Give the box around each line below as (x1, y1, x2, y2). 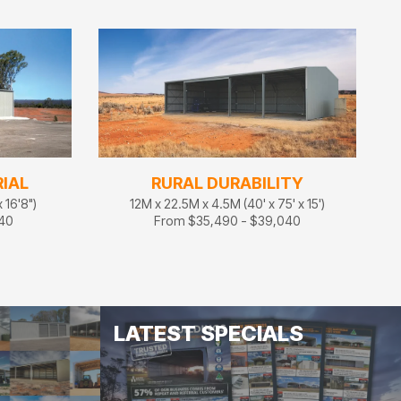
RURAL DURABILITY (151, 174, 303, 192)
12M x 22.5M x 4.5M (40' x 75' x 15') (130, 196, 325, 211)
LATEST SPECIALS (114, 320, 303, 347)
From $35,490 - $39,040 (154, 213, 301, 228)
